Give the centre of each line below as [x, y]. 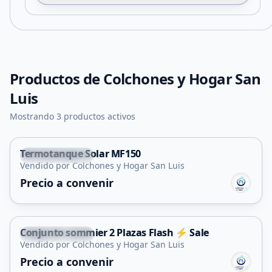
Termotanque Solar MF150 [80, 154]
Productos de [57, 79]
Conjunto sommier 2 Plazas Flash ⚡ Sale [114, 233]
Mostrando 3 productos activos [73, 116]
